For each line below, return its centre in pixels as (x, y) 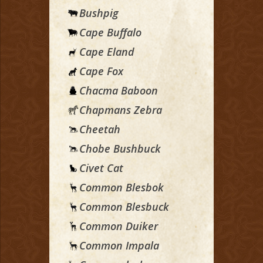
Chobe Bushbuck (120, 149)
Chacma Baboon (119, 91)
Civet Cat (101, 168)
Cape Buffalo (110, 33)
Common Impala (119, 246)
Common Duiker (119, 226)
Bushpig (99, 13)
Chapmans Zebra (121, 110)
